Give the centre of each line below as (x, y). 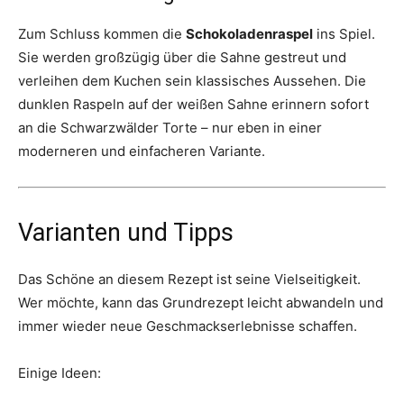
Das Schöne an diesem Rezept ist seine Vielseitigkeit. (189, 280)
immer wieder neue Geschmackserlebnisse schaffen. (188, 326)
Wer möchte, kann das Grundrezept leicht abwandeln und (201, 303)
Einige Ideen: (60, 373)
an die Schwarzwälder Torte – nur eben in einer (170, 128)
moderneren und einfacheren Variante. (142, 151)
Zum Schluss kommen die (102, 34)
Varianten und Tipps (126, 233)
